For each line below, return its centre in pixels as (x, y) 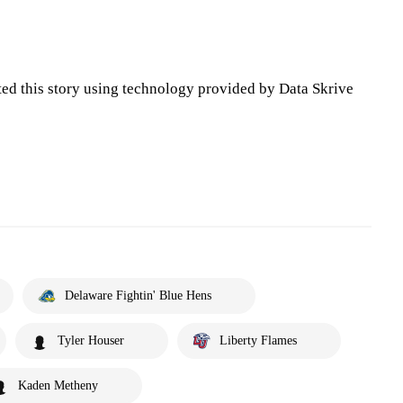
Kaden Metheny (58, 385)
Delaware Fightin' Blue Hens (138, 296)
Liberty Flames (258, 340)
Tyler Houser (91, 340)
